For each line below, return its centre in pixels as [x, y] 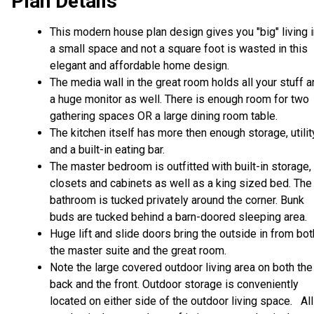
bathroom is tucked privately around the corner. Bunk [177, 200]
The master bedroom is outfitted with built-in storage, [180, 167]
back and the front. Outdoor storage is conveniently [174, 285]
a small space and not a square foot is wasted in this [179, 49]
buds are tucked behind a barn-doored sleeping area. [181, 217]
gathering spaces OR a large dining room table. [164, 116]
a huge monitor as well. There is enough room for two [179, 100]
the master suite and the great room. [138, 251]
